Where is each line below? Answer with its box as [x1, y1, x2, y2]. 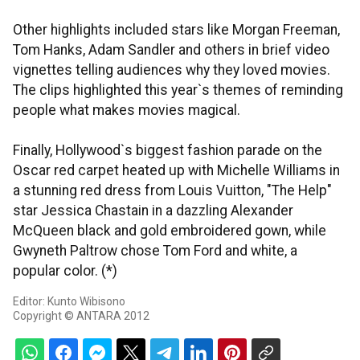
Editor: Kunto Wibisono [13, 295, 125, 308]
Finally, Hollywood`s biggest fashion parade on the [13, 142, 322, 158]
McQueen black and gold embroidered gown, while [13, 223, 326, 239]
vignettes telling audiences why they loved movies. [13, 62, 330, 78]
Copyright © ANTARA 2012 [13, 309, 149, 322]
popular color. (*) [13, 263, 117, 279]
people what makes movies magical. [13, 102, 240, 118]
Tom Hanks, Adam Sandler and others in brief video [13, 42, 329, 58]
